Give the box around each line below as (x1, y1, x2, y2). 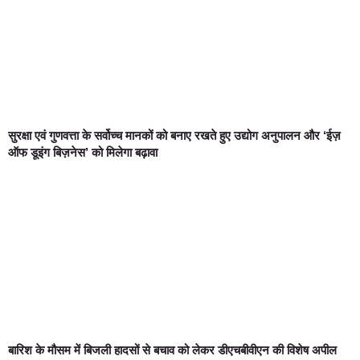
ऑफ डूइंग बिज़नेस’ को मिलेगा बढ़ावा (8, 145, 157, 160)
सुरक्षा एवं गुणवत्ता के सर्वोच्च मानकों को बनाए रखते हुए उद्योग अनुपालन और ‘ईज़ (8, 129, 341, 143)
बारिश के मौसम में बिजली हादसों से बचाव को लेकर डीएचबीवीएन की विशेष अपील (8, 343, 337, 358)
